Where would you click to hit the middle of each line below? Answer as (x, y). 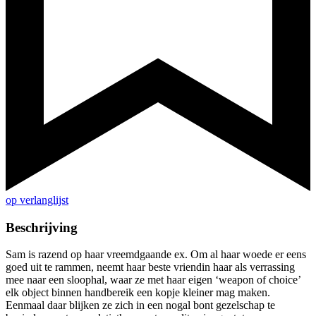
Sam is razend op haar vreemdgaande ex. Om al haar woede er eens (156, 255)
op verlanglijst (37, 200)
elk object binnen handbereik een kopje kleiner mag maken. (138, 293)
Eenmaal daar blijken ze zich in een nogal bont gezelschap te (140, 305)
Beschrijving (42, 227)
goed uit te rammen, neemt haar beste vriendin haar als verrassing (150, 267)
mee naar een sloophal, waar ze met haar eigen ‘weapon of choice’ (153, 280)
